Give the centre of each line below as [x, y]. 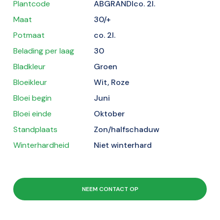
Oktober [109, 114]
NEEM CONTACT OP [110, 189]
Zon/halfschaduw [126, 130]
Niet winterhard [123, 145]
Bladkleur [29, 67]
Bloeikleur [30, 82]
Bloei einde [32, 114]
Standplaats [35, 130]
